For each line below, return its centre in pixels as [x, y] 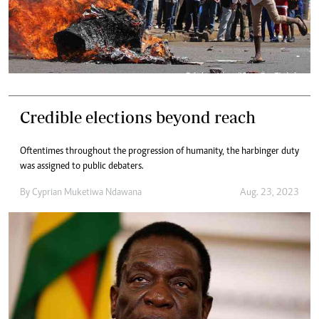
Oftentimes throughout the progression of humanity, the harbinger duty [159, 151]
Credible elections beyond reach [138, 117]
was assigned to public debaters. [82, 166]
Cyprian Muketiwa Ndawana [87, 193]
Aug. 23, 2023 [270, 193]
